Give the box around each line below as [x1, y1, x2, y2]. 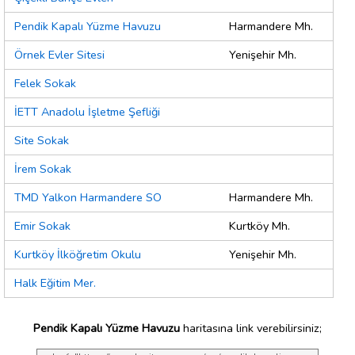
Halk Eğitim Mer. [14, 275, 96, 292]
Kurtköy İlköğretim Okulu [14, 246, 141, 263]
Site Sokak [14, 132, 69, 149]
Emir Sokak [14, 218, 71, 235]
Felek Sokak [14, 75, 76, 92]
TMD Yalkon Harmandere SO [14, 189, 162, 206]
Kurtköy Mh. [229, 218, 290, 235]
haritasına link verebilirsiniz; [180, 319, 322, 336]
